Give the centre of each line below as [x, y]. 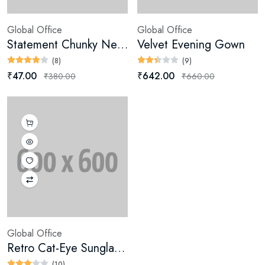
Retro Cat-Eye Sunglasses [119, 248]
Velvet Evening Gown [191, 45]
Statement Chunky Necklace [122, 45]
